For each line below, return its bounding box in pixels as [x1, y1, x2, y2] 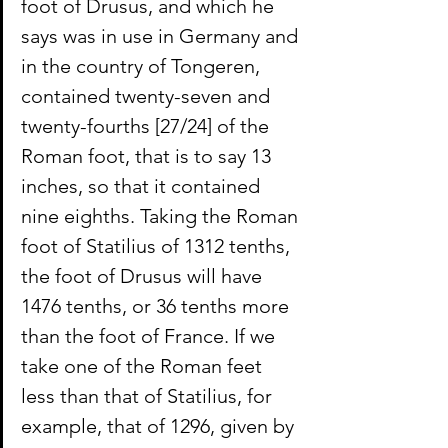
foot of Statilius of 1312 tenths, [21, 234, 295, 259]
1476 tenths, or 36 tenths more [21, 294, 294, 319]
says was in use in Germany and [21, 24, 303, 49]
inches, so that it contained [21, 174, 265, 199]
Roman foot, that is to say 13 [21, 144, 276, 169]
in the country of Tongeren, [21, 54, 265, 79]
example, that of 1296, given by [21, 414, 299, 439]
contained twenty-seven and [21, 84, 275, 109]
